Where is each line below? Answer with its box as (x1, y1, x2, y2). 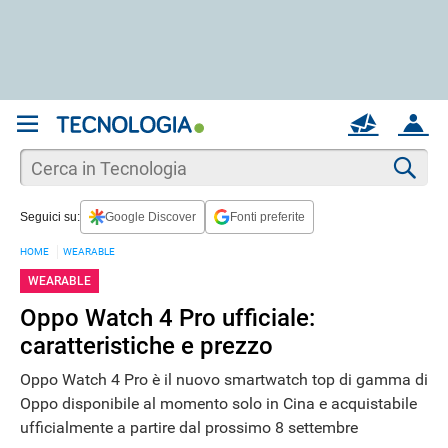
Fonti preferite (230, 209, 305, 224)
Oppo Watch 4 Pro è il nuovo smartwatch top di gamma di (20, 369, 428, 389)
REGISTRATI (288, 150, 349, 163)
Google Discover (105, 209, 196, 224)
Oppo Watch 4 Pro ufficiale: (20, 304, 315, 332)
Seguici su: (20, 209, 80, 224)
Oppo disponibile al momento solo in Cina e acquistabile (20, 393, 417, 413)
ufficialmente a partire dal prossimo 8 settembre (20, 417, 358, 437)
